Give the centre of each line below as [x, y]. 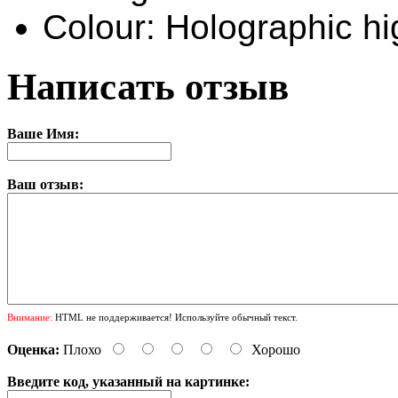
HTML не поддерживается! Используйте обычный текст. [175, 317]
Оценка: [33, 349]
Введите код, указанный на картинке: [128, 381]
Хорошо [276, 349]
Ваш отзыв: [45, 184]
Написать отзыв [148, 86]
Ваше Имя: [43, 133]
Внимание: [30, 317]
